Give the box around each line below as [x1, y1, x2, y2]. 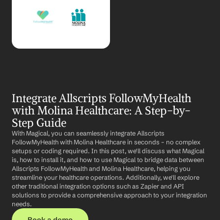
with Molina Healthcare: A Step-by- [12, 103, 191, 117]
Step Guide [12, 115, 66, 130]
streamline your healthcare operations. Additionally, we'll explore [12, 173, 199, 181]
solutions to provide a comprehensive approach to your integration [12, 191, 207, 199]
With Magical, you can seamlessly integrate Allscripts [12, 129, 165, 137]
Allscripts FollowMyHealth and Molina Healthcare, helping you [12, 165, 191, 172]
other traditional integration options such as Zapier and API [12, 182, 184, 190]
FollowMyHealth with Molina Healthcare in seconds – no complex [12, 138, 200, 146]
